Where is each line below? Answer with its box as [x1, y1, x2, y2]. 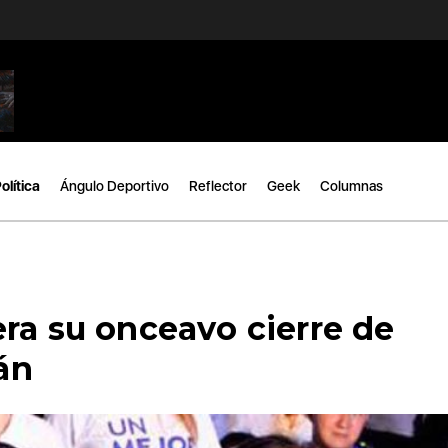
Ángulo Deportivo [60, 177, 169, 194]
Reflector [189, 177, 247, 194]
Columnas [320, 177, 383, 194]
